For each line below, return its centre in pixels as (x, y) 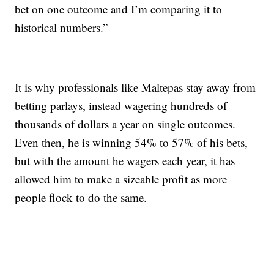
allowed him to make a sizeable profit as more (121, 179)
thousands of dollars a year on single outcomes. (125, 124)
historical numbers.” (61, 27)
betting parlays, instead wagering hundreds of (121, 105)
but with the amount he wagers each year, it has (125, 160)
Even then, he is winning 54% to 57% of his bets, (131, 142)
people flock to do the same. (81, 197)
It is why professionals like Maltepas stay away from (135, 87)
